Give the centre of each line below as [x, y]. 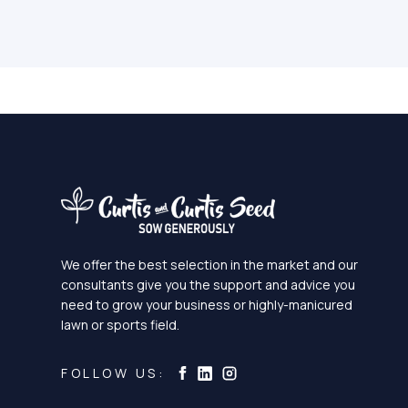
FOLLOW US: [113, 373]
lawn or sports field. [121, 324]
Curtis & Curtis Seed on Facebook [288, 373]
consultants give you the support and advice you [209, 284]
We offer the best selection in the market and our [210, 264]
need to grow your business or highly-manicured [207, 304]
